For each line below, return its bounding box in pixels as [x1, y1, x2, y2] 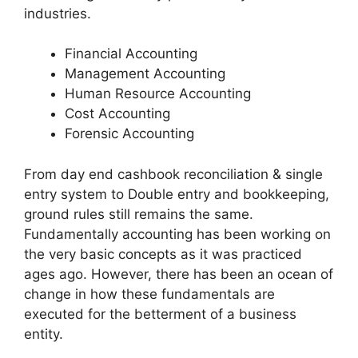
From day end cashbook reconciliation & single [24, 165, 323, 182]
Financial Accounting [65, 46, 197, 62]
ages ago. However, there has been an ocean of [24, 265, 333, 282]
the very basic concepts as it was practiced [24, 245, 302, 262]
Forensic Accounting [65, 125, 194, 142]
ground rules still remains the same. [24, 205, 253, 222]
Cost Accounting [65, 105, 170, 122]
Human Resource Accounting [65, 86, 251, 102]
